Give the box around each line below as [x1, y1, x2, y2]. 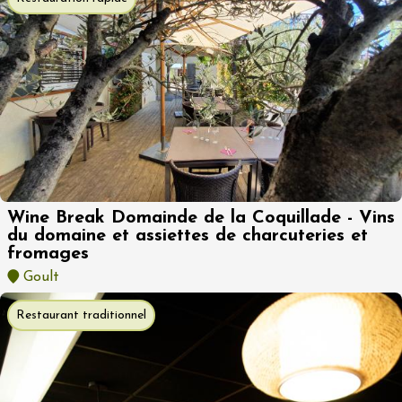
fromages [7, 244, 89, 263]
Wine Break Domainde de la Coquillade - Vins [7, 208, 395, 227]
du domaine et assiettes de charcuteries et [7, 226, 368, 245]
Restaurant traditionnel [16, 308, 146, 322]
